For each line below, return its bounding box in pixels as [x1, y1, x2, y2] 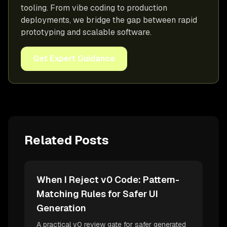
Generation [36, 202, 86, 214]
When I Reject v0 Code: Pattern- [36, 173, 179, 185]
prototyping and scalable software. [21, 26, 152, 37]
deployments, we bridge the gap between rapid [21, 14, 197, 25]
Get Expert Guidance [33, 53, 115, 64]
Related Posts [24, 132, 109, 148]
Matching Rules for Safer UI [36, 187, 158, 200]
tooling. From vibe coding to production [21, 2, 167, 13]
